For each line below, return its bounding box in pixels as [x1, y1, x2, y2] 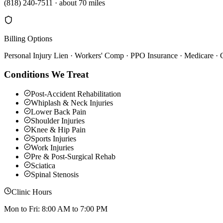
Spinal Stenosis [31, 170, 79, 179]
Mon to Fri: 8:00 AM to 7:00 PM [4, 205, 108, 214]
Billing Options [4, 34, 52, 43]
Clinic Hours [11, 188, 52, 197]
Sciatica [31, 161, 55, 170]
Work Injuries [31, 143, 74, 152]
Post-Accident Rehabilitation [31, 90, 121, 99]
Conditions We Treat [4, 69, 89, 80]
